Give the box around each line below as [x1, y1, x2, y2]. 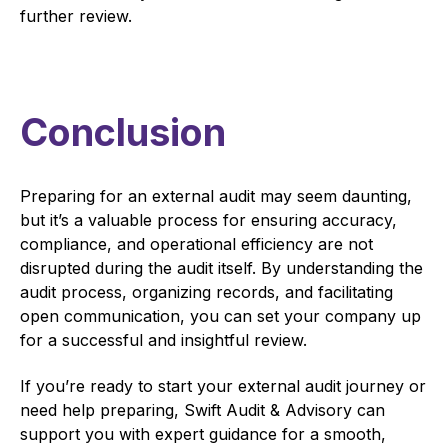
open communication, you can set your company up [20, 305, 421, 326]
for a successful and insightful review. [20, 329, 307, 350]
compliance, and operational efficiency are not [20, 233, 373, 254]
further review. [20, 5, 132, 26]
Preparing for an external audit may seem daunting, [20, 185, 412, 206]
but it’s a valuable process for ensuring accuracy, [20, 209, 397, 230]
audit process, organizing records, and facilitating [20, 281, 393, 302]
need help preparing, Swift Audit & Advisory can [20, 400, 385, 421]
